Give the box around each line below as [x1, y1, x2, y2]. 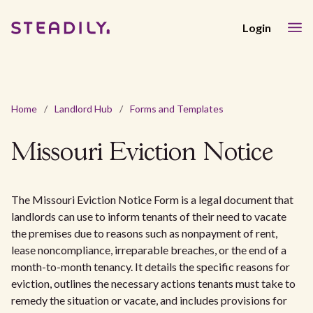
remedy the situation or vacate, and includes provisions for [11, 293, 287, 307]
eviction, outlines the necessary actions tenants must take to [11, 277, 296, 290]
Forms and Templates [130, 103, 224, 115]
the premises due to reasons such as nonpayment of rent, [11, 226, 277, 240]
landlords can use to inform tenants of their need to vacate [11, 210, 286, 223]
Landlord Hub [54, 103, 112, 115]
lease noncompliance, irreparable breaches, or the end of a [11, 243, 286, 256]
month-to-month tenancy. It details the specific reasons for [11, 260, 290, 273]
